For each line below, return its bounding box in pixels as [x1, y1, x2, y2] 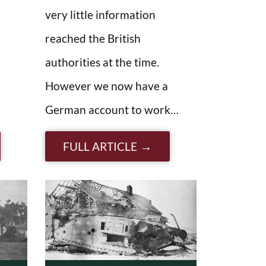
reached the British [45, 31, 141, 45]
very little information [45, 7, 156, 21]
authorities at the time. [45, 55, 159, 69]
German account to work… [45, 102, 179, 116]
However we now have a [45, 78, 168, 93]
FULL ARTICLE [63, 139, 137, 153]
